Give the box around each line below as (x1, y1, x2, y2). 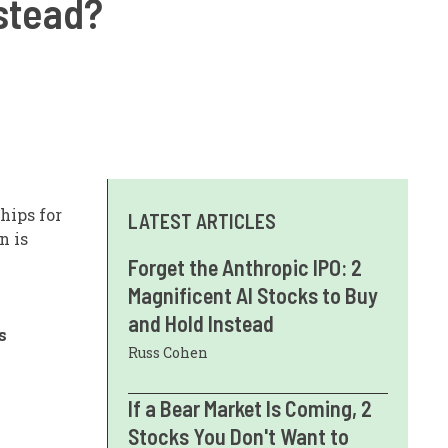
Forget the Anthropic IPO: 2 (128, 254, 362, 281)
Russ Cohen (128, 343, 208, 363)
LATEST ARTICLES (128, 209, 276, 234)
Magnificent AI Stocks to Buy (128, 282, 378, 309)
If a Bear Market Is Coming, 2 (128, 395, 372, 422)
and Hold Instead (128, 310, 274, 337)
